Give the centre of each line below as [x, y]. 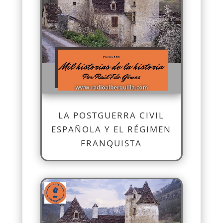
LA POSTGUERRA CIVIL [111, 115]
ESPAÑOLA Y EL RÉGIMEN [111, 129]
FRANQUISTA [111, 143]
